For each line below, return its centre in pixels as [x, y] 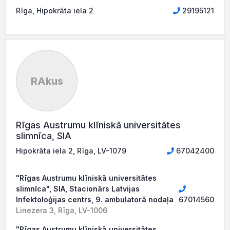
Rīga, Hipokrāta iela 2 [55, 11]
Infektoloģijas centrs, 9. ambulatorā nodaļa [95, 199]
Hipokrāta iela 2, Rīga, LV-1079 [71, 151]
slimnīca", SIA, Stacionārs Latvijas [78, 189]
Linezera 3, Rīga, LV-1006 [62, 210]
